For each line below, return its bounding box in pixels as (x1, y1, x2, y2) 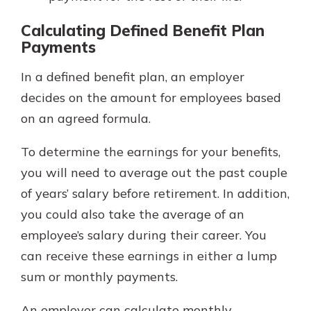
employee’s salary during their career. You (21, 226, 267, 243)
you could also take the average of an (21, 205, 244, 222)
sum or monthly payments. (21, 268, 178, 285)
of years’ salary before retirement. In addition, (21, 185, 289, 201)
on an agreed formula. (21, 110, 151, 126)
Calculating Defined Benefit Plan (21, 21, 264, 41)
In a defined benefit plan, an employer (21, 68, 244, 85)
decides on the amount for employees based (21, 89, 281, 106)
